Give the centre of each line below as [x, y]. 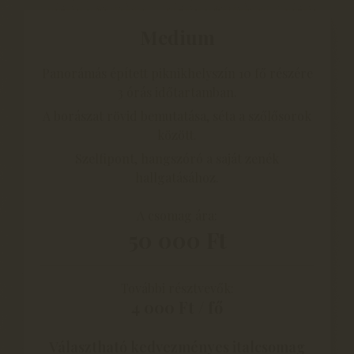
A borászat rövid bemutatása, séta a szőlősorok [177, 115]
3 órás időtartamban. [177, 92]
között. [177, 134]
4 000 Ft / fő [177, 307]
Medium [177, 37]
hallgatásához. [177, 177]
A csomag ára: [177, 215]
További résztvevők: [177, 288]
